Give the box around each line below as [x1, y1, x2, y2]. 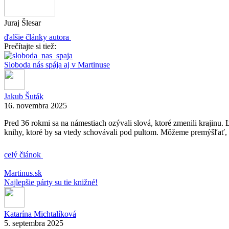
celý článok [4, 150, 43, 159]
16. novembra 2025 [4, 101, 67, 110]
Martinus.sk [4, 168, 42, 177]
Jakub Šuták [4, 91, 43, 101]
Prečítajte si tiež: [4, 41, 56, 51]
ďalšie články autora [4, 32, 69, 41]
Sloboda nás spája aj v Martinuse [4, 60, 110, 69]
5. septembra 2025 [4, 218, 63, 227]
